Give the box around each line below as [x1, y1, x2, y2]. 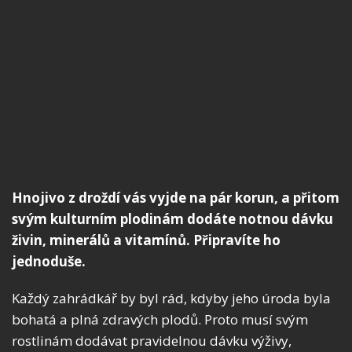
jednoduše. [12, 252, 86, 271]
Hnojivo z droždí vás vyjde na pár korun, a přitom [12, 189, 339, 207]
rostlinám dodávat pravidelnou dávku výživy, [12, 332, 291, 350]
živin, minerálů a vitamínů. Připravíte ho [12, 231, 280, 250]
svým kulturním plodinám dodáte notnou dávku [12, 210, 333, 229]
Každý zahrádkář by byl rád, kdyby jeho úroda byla [12, 289, 331, 308]
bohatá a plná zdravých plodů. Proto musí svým [12, 310, 308, 329]
